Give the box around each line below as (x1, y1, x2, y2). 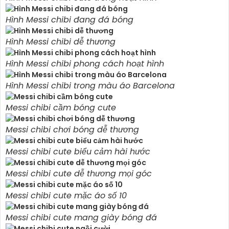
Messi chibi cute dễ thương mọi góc (6, 167, 152, 179)
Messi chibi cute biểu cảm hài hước (6, 145, 150, 157)
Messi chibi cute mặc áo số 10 (6, 189, 127, 201)
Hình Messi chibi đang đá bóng (6, 13, 133, 26)
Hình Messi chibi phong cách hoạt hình (6, 57, 164, 70)
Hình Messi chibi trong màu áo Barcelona (6, 79, 175, 91)
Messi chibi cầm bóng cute (6, 101, 116, 113)
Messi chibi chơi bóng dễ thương (6, 123, 139, 135)
